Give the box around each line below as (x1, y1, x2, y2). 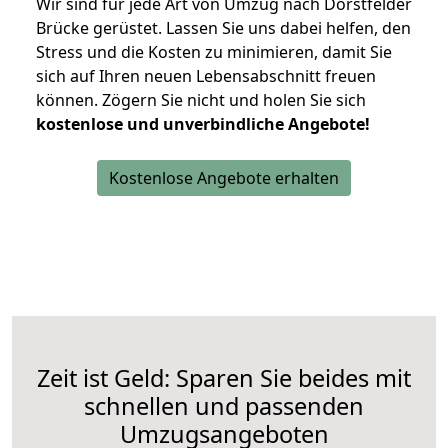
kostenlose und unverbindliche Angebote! (36, 113, 370, 136)
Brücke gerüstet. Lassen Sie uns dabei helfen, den (36, 17, 411, 40)
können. (36, 89, 102, 112)
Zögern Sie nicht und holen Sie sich (102, 89, 366, 112)
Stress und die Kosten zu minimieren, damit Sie (36, 41, 392, 64)
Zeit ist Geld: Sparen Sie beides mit (37, 362, 411, 395)
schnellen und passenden (84, 390, 364, 423)
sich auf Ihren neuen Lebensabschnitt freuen (36, 65, 376, 88)
